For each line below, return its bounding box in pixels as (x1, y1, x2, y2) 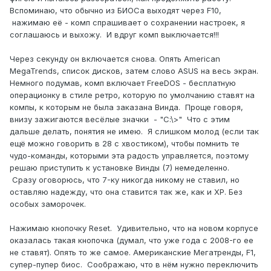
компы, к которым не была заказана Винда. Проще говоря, (10, 102, 243, 113)
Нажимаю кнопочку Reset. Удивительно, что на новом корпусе (10, 223, 258, 233)
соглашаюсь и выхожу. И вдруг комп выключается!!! (10, 30, 224, 40)
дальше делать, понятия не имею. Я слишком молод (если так (10, 126, 259, 137)
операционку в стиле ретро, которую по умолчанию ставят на (10, 90, 255, 100)
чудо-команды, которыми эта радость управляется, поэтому (10, 151, 249, 161)
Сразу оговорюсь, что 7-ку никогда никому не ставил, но (10, 175, 240, 185)
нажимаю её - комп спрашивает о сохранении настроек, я (10, 18, 245, 28)
